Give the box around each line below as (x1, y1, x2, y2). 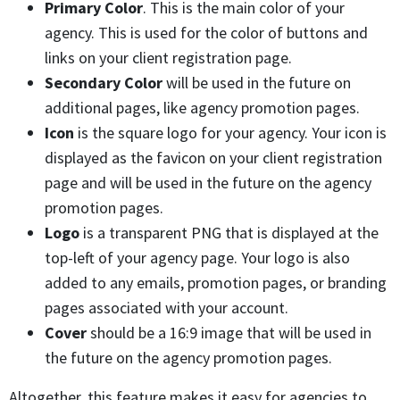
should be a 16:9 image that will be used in (87, 322, 371, 344)
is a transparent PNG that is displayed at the (79, 222, 379, 244)
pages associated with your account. (45, 297, 288, 319)
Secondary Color (45, 72, 162, 94)
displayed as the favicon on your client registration (45, 147, 382, 169)
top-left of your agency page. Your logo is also (45, 247, 350, 269)
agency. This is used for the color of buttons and (45, 22, 368, 44)
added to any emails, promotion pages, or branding (45, 272, 387, 294)
